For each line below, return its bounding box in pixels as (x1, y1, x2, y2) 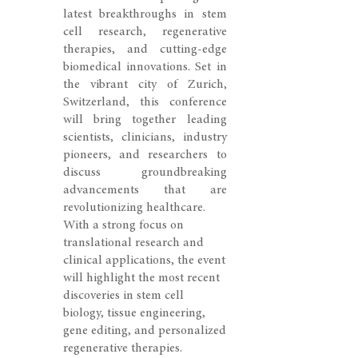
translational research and (63, 236, 204, 249)
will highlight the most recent (63, 271, 220, 284)
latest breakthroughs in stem (63, 7, 227, 21)
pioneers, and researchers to (63, 148, 227, 161)
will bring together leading (63, 113, 227, 126)
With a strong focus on (63, 218, 184, 232)
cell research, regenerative (63, 25, 227, 38)
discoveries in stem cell (63, 288, 184, 302)
